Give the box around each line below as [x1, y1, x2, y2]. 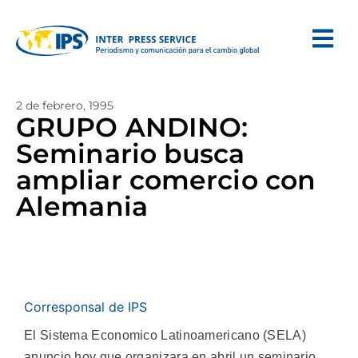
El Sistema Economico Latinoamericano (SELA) [24, 328, 306, 342]
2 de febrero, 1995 [16, 98, 113, 113]
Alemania [16, 190, 148, 222]
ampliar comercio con [16, 164, 316, 196]
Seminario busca [16, 137, 245, 169]
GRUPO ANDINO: [16, 111, 249, 143]
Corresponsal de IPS [24, 299, 147, 315]
